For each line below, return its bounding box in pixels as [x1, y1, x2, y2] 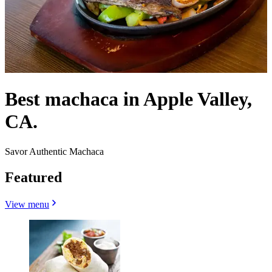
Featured [5, 169, 62, 185]
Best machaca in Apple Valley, [5, 88, 252, 110]
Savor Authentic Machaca [5, 146, 104, 157]
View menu [5, 199, 49, 209]
